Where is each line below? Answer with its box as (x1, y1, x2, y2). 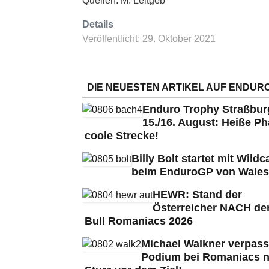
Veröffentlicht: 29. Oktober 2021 (82, 34, 216, 44)
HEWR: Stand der (153, 189, 242, 201)
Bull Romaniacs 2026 (85, 215, 193, 227)
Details (82, 19, 113, 29)
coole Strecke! (85, 130, 159, 142)
